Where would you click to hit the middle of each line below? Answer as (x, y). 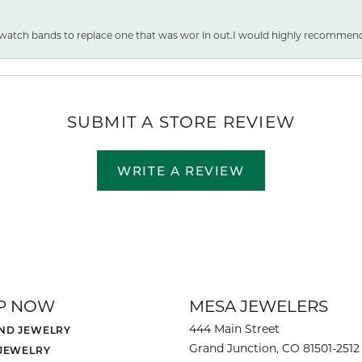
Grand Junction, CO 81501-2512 (274, 348)
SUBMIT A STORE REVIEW (181, 122)
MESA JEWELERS (259, 306)
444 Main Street (234, 329)
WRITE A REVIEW (181, 171)
